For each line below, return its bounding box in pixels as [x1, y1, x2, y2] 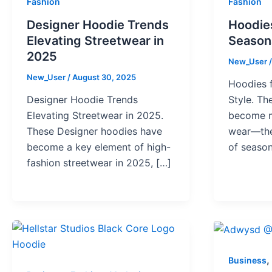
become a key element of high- [27, 141, 171, 154]
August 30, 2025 [72, 72, 137, 82]
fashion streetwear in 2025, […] [27, 157, 172, 169]
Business [228, 255, 267, 266]
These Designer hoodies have [27, 125, 163, 138]
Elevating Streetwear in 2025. [27, 109, 164, 122]
